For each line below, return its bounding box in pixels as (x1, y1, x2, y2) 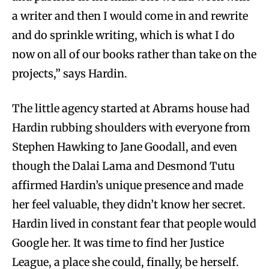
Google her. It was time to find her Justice (12, 235, 224, 250)
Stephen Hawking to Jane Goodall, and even (12, 139, 237, 154)
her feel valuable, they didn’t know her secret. (12, 197, 246, 211)
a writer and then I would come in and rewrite (12, 8, 248, 23)
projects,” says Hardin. (12, 66, 132, 80)
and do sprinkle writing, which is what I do (12, 28, 235, 42)
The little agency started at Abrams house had (12, 101, 250, 115)
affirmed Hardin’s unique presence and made (12, 178, 243, 192)
